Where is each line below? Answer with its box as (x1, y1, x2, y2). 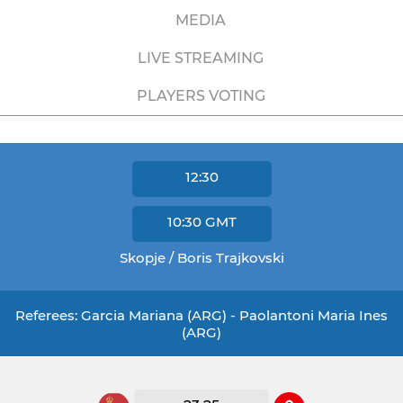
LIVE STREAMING (138, 49, 264, 67)
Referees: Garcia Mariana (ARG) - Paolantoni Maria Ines (15, 307, 388, 324)
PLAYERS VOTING (136, 87, 265, 104)
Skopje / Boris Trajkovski (119, 249, 284, 266)
